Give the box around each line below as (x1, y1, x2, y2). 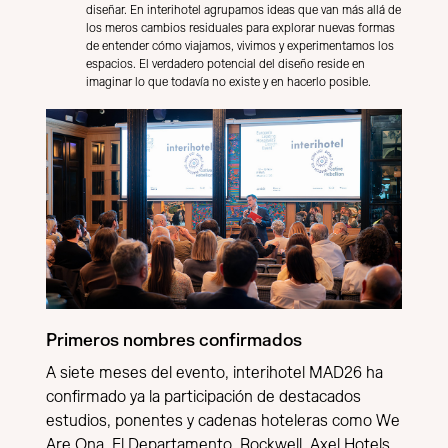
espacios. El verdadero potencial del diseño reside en (86, 58, 365, 71)
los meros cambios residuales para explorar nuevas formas (86, 22, 395, 35)
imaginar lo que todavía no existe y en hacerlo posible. (86, 76, 371, 89)
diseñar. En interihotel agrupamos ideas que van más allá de (86, 4, 401, 17)
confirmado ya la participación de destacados (46, 389, 361, 406)
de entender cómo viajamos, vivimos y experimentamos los (86, 40, 394, 53)
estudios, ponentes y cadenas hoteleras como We (46, 413, 400, 430)
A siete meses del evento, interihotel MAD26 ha (46, 365, 383, 382)
